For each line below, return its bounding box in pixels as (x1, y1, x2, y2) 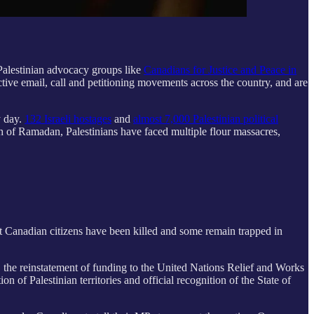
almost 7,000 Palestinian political (133, 112, 278, 125)
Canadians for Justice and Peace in (144, 63, 296, 76)
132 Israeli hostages (25, 112, 111, 125)
